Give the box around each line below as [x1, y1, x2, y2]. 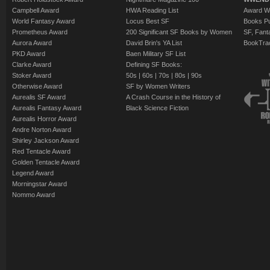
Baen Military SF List [126, 50, 186, 57]
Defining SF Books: [126, 61, 182, 68]
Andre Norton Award [12, 126, 71, 133]
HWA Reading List [126, 7, 178, 14]
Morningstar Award [12, 180, 67, 187]
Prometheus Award [12, 28, 67, 36]
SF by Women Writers [126, 83, 190, 90]
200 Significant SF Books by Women [126, 28, 232, 36]
